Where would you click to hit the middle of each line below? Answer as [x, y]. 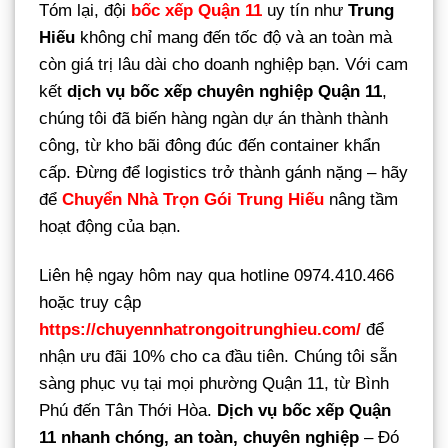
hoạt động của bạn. [110, 226]
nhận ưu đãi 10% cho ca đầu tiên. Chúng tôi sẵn [218, 356]
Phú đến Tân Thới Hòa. [128, 410]
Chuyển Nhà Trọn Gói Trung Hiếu [193, 199]
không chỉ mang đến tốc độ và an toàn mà [233, 37]
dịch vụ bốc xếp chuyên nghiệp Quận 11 [224, 91]
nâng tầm [361, 199]
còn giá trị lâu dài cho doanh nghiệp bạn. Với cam [223, 64]
